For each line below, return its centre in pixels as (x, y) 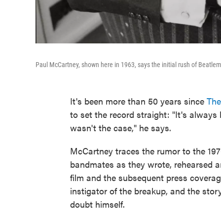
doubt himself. (97, 204)
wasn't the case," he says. (121, 128)
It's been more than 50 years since (138, 101)
